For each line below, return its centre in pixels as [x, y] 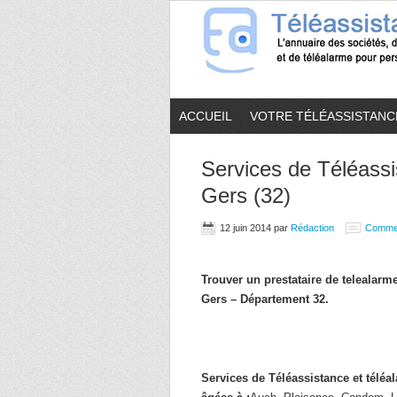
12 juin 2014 [245, 228]
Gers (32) [246, 195]
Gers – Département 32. [265, 299]
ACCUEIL [206, 116]
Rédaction [312, 228]
